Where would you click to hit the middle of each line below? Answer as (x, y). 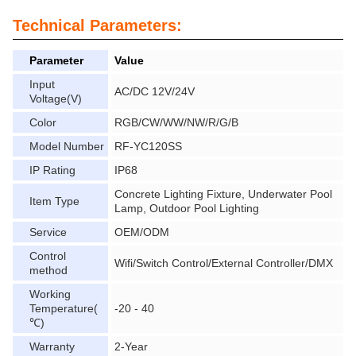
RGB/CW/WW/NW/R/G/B (176, 122)
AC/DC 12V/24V (155, 91)
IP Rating (52, 170)
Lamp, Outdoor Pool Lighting (187, 208)
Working (50, 294)
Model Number (67, 146)
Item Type (54, 201)
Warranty (52, 346)
